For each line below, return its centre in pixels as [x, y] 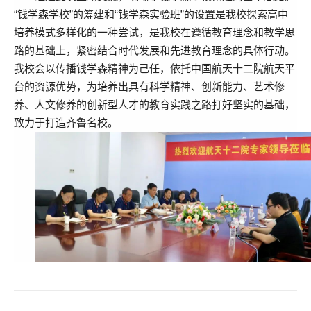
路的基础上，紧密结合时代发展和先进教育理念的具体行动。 [154, 50]
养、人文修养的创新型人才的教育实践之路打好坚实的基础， [154, 104]
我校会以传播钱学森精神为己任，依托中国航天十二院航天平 [154, 68]
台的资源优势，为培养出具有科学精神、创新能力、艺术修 [149, 86]
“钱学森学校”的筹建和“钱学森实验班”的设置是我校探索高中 [151, 14]
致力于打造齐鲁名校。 [66, 123]
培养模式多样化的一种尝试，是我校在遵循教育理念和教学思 [154, 32]
